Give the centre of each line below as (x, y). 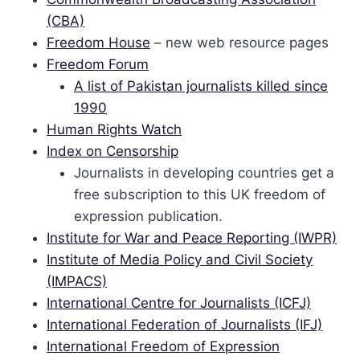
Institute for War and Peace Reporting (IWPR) (192, 238)
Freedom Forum (98, 64)
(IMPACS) (77, 281)
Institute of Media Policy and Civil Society (180, 260)
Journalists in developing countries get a (204, 173)
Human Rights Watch (114, 129)
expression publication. (148, 216)
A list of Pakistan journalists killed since (201, 86)
